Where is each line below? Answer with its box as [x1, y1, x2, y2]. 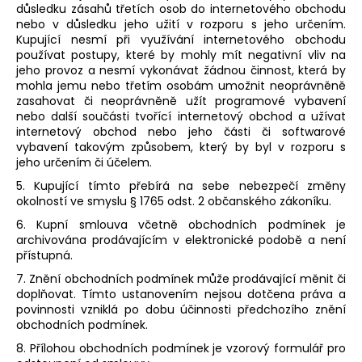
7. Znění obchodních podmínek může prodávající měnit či [16, 271, 346, 288]
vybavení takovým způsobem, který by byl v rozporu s [16, 139, 346, 156]
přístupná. [16, 247, 73, 264]
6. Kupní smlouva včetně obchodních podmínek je [16, 217, 346, 234]
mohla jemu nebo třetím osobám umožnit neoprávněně [16, 78, 346, 95]
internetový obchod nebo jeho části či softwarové [16, 124, 346, 141]
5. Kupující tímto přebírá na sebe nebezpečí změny [16, 178, 346, 195]
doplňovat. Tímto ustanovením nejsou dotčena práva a [16, 286, 346, 303]
